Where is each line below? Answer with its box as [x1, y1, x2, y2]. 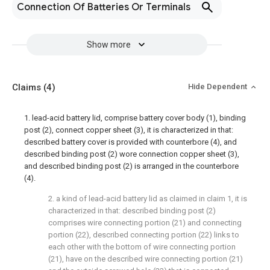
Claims [12, 82, 43, 93]
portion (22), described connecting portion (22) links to [48, 230, 239, 239]
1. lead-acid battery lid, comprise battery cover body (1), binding [24, 113, 246, 122]
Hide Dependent [188, 82, 249, 91]
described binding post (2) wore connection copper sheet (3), [24, 149, 239, 159]
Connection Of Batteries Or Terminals [17, 1, 190, 13]
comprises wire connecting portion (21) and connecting [48, 218, 242, 227]
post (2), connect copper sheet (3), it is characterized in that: [24, 125, 233, 134]
